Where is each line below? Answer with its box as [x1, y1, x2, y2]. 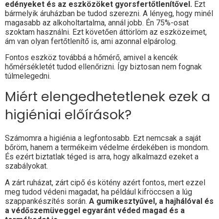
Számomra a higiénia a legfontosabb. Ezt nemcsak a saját [5, 133, 201, 143]
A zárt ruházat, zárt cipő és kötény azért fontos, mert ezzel [5, 177, 205, 187]
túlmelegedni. [5, 71, 51, 81]
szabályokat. [5, 161, 48, 171]
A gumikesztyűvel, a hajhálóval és [89, 196, 214, 206]
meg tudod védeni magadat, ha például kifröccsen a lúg [5, 187, 192, 197]
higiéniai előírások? [5, 106, 135, 124]
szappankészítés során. [5, 196, 89, 206]
